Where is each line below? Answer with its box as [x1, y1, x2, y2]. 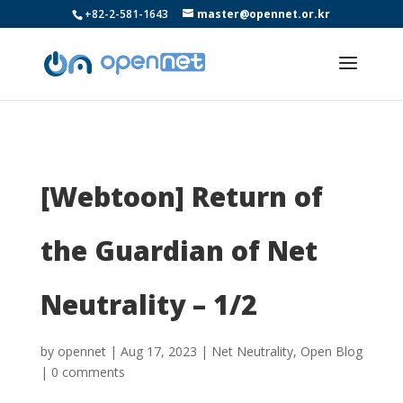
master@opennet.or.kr [197, 6, 331, 22]
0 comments [50, 363, 125, 381]
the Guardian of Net [40, 232, 318, 269]
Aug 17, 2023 [120, 343, 197, 360]
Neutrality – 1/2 [40, 286, 257, 323]
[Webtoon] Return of [40, 178, 323, 215]
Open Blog [300, 343, 363, 360]
